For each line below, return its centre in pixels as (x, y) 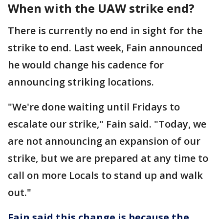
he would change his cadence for (86, 65)
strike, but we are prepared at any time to (108, 158)
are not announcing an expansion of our (104, 141)
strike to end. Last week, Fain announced (105, 47)
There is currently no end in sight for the (105, 30)
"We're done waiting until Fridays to (94, 107)
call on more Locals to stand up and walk (105, 175)
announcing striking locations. (81, 82)
